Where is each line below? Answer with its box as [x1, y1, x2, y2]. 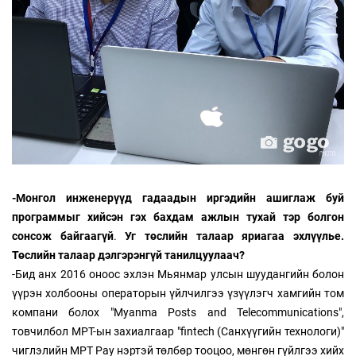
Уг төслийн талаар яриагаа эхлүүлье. [116, 229, 345, 242]
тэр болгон [283, 210, 344, 223]
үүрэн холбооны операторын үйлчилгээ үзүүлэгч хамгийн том [12, 286, 344, 300]
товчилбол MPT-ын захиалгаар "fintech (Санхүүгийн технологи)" [12, 324, 344, 338]
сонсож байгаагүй [12, 229, 114, 242]
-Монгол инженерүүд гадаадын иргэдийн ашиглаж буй [12, 191, 344, 204]
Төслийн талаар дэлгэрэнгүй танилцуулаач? [12, 248, 245, 261]
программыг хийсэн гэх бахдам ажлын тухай [12, 210, 276, 223]
